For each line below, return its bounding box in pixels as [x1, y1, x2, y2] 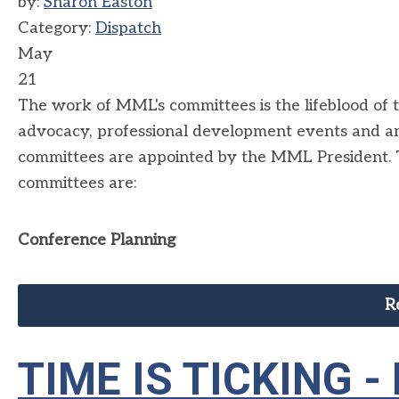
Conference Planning [18, 231, 175, 249]
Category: [18, 19, 95, 37]
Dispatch [95, 19, 161, 37]
